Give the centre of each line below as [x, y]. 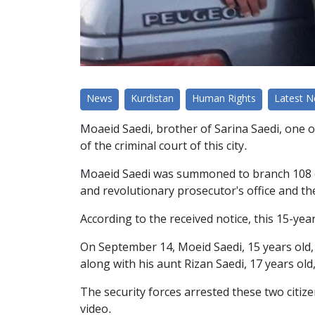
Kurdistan [152, 99]
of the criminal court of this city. [164, 147]
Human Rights [224, 99]
